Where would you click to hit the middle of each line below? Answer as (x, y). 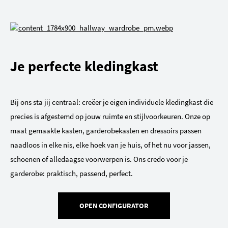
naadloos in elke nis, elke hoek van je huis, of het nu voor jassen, (110, 145)
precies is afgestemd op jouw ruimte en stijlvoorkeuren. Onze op (110, 117)
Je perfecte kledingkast (84, 66)
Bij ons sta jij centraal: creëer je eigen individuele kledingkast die (112, 102)
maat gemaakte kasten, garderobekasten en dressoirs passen (106, 131)
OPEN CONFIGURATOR (114, 206)
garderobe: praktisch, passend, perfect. (72, 174)
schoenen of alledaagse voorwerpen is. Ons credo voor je (99, 159)
